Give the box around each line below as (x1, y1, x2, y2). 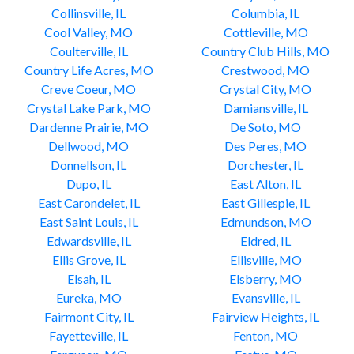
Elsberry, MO (229, 271, 302, 286)
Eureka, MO (55, 290, 122, 305)
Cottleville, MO (223, 24, 308, 40)
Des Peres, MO (224, 138, 307, 153)
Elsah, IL (66, 271, 111, 286)
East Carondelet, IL (37, 195, 140, 210)
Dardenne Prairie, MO (28, 119, 149, 134)
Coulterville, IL (49, 43, 128, 58)
